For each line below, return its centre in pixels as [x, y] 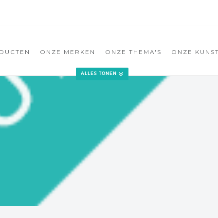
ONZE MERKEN [68, 52]
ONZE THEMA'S [133, 52]
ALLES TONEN [99, 74]
